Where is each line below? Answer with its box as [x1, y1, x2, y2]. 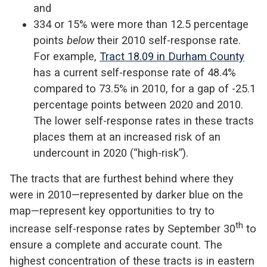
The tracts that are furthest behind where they [10, 172, 234, 185]
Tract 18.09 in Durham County [100, 50, 244, 63]
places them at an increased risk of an [33, 131, 221, 144]
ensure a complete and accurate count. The [10, 238, 222, 252]
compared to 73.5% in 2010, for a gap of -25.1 [33, 82, 256, 95]
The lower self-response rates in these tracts [33, 114, 254, 128]
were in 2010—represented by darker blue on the [10, 188, 243, 201]
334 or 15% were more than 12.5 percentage [33, 18, 249, 31]
